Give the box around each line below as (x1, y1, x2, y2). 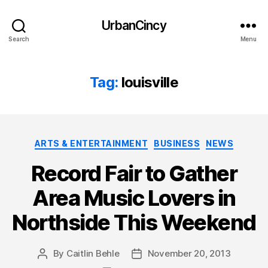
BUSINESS (154, 138, 200, 148)
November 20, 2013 (147, 247, 231, 259)
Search (8, 35, 29, 42)
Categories (133, 135, 187, 147)
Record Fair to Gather (31, 160, 237, 187)
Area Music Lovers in (32, 184, 236, 211)
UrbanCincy (102, 17, 166, 33)
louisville (121, 74, 179, 91)
